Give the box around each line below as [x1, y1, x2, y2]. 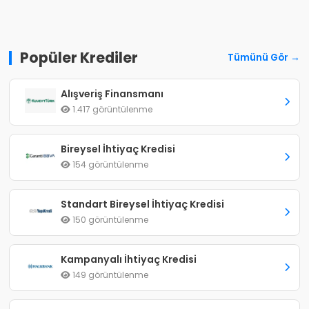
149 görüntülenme [70, 269, 149, 281]
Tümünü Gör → [227, 51, 300, 64]
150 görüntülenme [70, 214, 149, 226]
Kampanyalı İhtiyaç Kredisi [61, 252, 197, 266]
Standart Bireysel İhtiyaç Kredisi [61, 197, 225, 211]
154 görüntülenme [70, 159, 149, 170]
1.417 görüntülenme [70, 103, 153, 115]
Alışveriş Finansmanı [61, 87, 164, 101]
